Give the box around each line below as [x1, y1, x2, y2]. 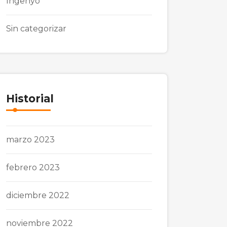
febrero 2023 [6, 163, 60, 172]
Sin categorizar [6, 24, 66, 33]
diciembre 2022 [6, 191, 69, 200]
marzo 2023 [6, 135, 55, 144]
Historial [6, 92, 54, 105]
